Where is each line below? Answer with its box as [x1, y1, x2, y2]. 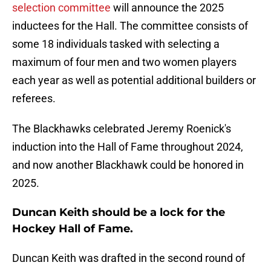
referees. [12, 92, 56, 105]
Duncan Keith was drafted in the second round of [12, 252, 245, 265]
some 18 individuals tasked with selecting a [12, 38, 220, 51]
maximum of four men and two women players [12, 56, 237, 69]
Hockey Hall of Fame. [12, 222, 133, 236]
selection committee [12, 1, 113, 15]
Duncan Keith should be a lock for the [12, 206, 225, 220]
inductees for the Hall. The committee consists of [12, 19, 248, 33]
